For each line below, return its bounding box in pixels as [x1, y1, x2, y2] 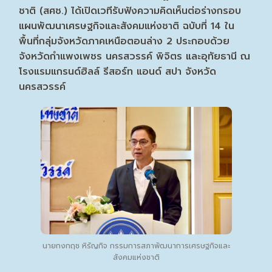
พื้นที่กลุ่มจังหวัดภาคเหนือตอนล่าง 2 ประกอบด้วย [19, 34, 230, 49]
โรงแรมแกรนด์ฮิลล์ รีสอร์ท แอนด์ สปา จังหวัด [19, 64, 217, 79]
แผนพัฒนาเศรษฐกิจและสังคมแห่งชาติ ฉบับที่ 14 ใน [19, 19, 235, 33]
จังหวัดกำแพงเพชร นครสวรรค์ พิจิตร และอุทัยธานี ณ [19, 49, 251, 64]
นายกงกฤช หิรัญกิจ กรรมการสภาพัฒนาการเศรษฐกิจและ [42, 240, 230, 251]
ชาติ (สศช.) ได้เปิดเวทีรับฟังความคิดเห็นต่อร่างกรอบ [19, 4, 242, 18]
